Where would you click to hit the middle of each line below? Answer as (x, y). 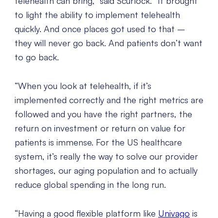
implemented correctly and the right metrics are (109, 100)
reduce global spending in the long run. (90, 185)
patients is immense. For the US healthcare (98, 142)
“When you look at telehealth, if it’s (83, 86)
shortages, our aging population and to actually (106, 171)
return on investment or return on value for (100, 128)
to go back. (37, 57)
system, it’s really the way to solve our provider (106, 156)
